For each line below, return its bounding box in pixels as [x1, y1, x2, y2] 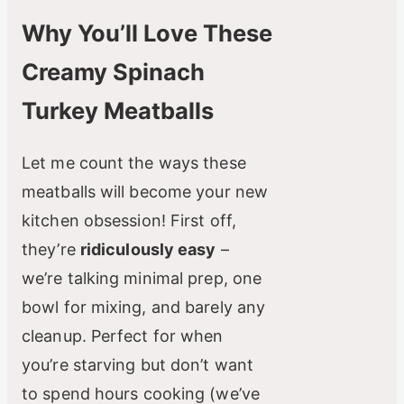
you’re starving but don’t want [22, 355, 254, 375]
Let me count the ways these [22, 153, 246, 173]
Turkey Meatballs [22, 96, 214, 125]
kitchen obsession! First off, [22, 211, 236, 231]
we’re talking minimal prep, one [22, 269, 262, 289]
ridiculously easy [79, 240, 216, 260]
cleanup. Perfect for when [22, 326, 224, 346]
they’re [22, 240, 80, 260]
